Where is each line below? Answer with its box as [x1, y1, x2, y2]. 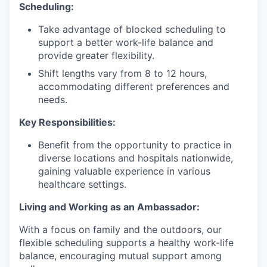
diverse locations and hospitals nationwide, [38, 152, 233, 164]
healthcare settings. [38, 178, 126, 190]
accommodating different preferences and [38, 80, 229, 92]
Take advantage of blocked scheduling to [38, 23, 226, 35]
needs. [38, 94, 67, 105]
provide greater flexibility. [38, 49, 154, 61]
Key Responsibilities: [19, 116, 116, 128]
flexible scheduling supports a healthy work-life [19, 237, 234, 249]
